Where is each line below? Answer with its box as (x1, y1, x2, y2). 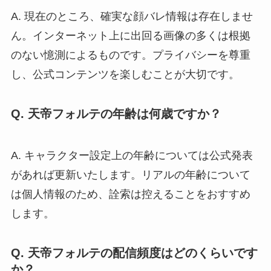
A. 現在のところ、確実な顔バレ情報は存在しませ (10, 10, 253, 22)
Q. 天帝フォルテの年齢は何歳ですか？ (10, 106, 221, 120)
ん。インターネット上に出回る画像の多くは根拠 (10, 29, 250, 42)
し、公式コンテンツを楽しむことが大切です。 (10, 68, 240, 80)
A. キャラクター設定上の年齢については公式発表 (10, 149, 253, 162)
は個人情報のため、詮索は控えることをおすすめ (10, 188, 250, 201)
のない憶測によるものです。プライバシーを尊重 (10, 48, 250, 61)
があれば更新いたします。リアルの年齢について (10, 169, 250, 181)
